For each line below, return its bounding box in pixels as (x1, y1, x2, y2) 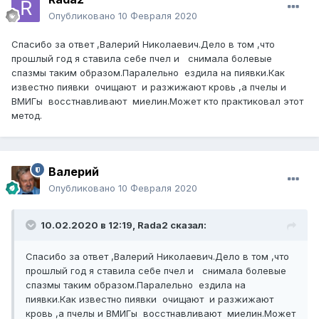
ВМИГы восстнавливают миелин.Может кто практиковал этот (11, 95, 303, 108)
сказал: (168, 219, 206, 231)
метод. (11, 110, 42, 122)
